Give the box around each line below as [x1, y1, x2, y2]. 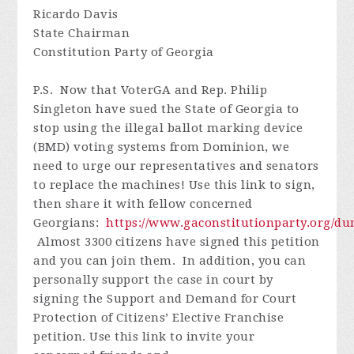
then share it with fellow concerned [33, 196, 253, 211]
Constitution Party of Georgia [33, 44, 214, 59]
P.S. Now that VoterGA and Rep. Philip [33, 82, 268, 97]
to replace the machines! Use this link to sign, [33, 177, 315, 192]
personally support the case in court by [33, 272, 273, 287]
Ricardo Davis [33, 6, 119, 21]
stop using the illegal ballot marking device [33, 120, 303, 135]
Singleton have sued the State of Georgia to [33, 101, 299, 116]
